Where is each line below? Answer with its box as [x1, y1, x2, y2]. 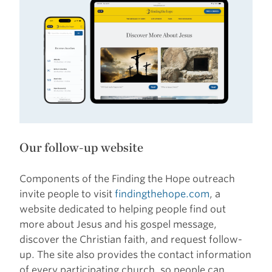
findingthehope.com [115, 188, 209, 200]
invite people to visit [19, 188, 115, 200]
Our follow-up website [19, 139, 143, 155]
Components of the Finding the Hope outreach [19, 172, 235, 185]
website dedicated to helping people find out [19, 203, 226, 215]
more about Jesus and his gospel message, [19, 218, 217, 230]
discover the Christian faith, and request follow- [19, 233, 242, 245]
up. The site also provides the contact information [19, 248, 251, 260]
